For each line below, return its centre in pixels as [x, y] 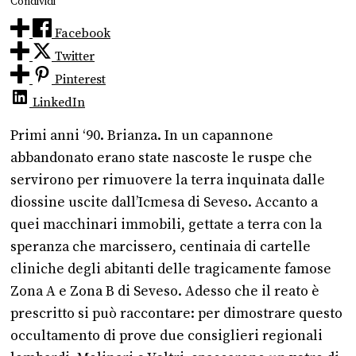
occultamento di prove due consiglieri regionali [166, 336]
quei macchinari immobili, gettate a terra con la [166, 224]
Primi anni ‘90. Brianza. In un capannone [142, 135]
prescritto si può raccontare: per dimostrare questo [176, 313]
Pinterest [80, 80]
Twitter [75, 57]
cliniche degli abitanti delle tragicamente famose [171, 269]
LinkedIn [59, 103]
